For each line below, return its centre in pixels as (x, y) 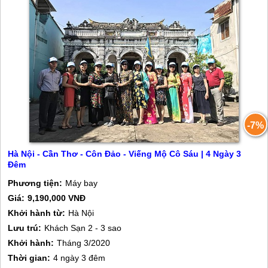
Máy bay (82, 183)
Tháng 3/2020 (84, 243)
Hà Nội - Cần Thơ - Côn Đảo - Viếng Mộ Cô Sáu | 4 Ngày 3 (125, 154)
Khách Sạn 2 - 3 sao (83, 228)
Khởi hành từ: (37, 213)
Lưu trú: (25, 228)
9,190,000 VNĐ (57, 198)
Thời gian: (29, 258)
